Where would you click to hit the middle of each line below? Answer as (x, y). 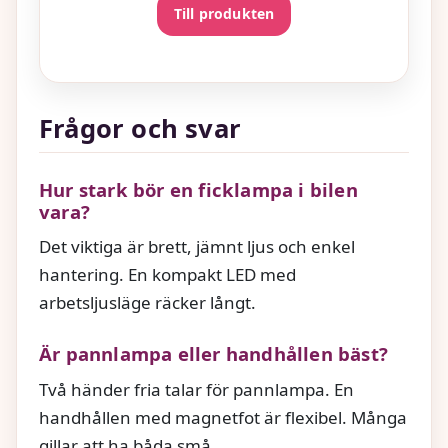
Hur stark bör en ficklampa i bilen (198, 190)
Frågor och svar (140, 129)
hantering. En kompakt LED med (167, 275)
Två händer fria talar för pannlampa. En (196, 389)
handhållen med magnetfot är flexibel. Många (223, 417)
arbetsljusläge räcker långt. (147, 303)
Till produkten (224, 13)
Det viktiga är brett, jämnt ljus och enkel (197, 247)
